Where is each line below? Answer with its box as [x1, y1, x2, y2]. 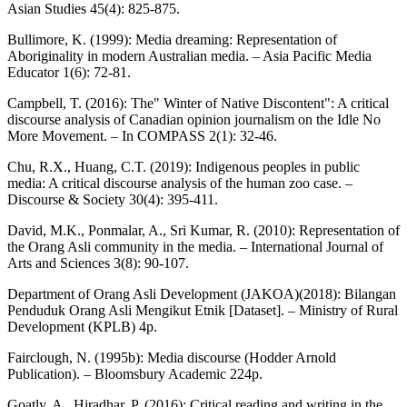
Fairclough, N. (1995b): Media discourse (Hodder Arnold [7, 349, 336, 365]
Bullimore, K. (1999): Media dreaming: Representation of [7, 31, 337, 47]
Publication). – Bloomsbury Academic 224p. [7, 365, 263, 382]
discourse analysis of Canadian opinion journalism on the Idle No [7, 111, 381, 127]
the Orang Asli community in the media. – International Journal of [7, 238, 383, 254]
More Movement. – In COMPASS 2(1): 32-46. [7, 127, 277, 144]
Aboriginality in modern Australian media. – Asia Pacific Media [7, 47, 372, 64]
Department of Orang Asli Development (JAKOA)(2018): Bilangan [7, 285, 396, 302]
